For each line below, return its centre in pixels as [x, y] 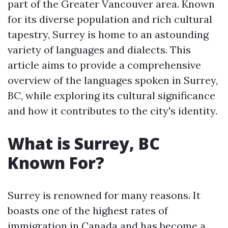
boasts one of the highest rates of [88, 210]
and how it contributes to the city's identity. [112, 111]
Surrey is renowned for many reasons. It [104, 195]
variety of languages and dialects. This [99, 50]
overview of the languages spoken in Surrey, [113, 80]
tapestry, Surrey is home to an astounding [108, 34]
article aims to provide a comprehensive [104, 65]
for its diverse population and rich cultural [110, 19]
